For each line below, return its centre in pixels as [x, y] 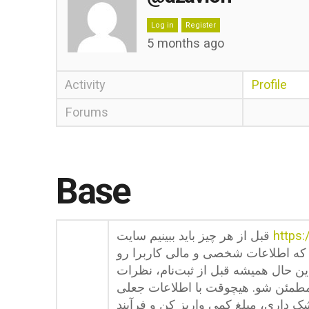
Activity [85, 84]
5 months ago [185, 43]
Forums [86, 112]
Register [200, 25]
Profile [269, 84]
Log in [162, 25]
